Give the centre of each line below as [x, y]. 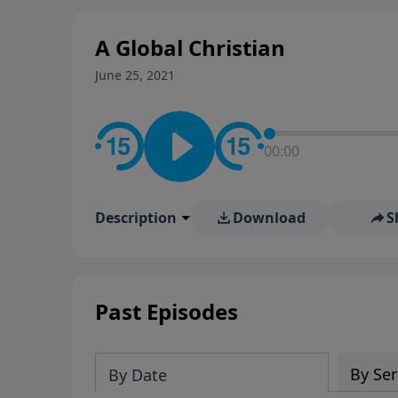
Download [269, 217]
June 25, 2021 [135, 75]
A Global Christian [190, 47]
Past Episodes [167, 311]
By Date [138, 374]
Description [136, 217]
